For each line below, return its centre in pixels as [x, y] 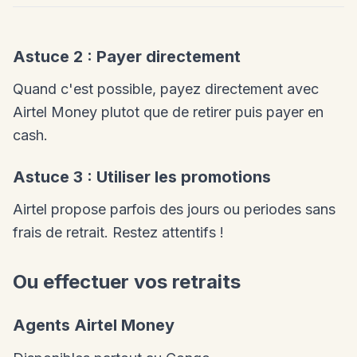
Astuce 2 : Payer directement [127, 57]
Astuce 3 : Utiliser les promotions [142, 177]
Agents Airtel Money [94, 326]
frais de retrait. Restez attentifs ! [118, 233]
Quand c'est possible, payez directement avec [166, 89]
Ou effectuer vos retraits [127, 282]
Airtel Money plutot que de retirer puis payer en [168, 112]
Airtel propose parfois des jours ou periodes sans [174, 210]
